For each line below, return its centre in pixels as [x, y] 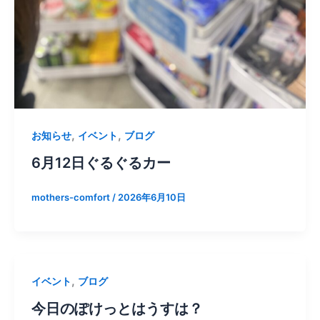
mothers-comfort [72, 197]
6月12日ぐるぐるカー [101, 162]
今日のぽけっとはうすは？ [117, 308]
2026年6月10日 [152, 197]
